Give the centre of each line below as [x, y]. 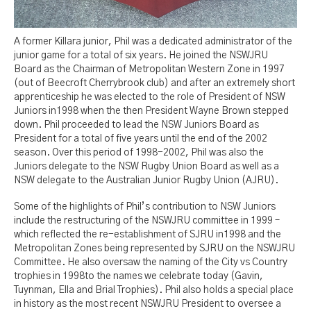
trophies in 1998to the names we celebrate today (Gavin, [138, 277]
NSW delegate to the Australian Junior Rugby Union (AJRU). [146, 181]
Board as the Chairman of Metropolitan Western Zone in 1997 [149, 70]
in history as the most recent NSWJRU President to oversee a [148, 304]
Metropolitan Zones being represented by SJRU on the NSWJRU [154, 249]
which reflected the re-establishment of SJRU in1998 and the [148, 235]
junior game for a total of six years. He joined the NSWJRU [141, 56]
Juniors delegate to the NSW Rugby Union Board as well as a [146, 167]
